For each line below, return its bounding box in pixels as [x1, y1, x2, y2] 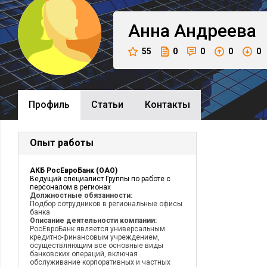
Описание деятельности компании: [30, 216, 157, 225]
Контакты [145, 99, 190, 110]
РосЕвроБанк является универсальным [30, 225, 165, 233]
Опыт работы [30, 137, 94, 148]
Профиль [29, 99, 70, 110]
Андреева [174, 20, 256, 41]
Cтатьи [91, 99, 123, 110]
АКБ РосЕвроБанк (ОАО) [30, 166, 117, 175]
